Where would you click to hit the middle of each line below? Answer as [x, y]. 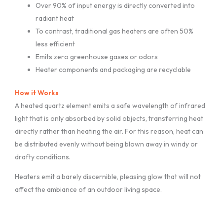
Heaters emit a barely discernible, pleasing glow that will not [108, 176]
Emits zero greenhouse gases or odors [97, 56]
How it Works [37, 92]
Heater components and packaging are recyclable [113, 69]
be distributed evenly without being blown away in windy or [106, 144]
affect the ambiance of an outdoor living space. [88, 189]
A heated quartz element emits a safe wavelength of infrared [110, 105]
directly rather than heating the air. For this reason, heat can [109, 131]
